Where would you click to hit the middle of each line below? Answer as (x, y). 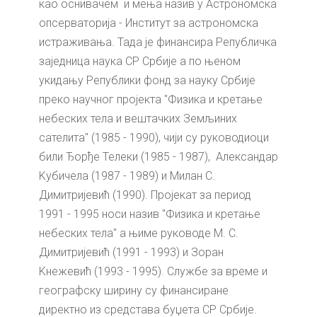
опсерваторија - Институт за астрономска (149, 23)
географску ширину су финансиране (134, 290)
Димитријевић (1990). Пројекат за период (145, 195)
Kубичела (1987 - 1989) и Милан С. (127, 175)
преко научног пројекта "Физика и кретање (151, 99)
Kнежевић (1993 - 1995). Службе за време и (153, 271)
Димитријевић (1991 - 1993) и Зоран (131, 252)
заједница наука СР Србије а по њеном (140, 61)
